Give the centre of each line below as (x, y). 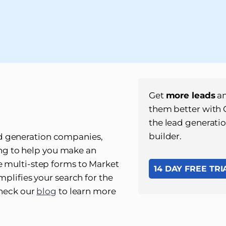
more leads (190, 95)
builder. (165, 136)
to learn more (86, 191)
